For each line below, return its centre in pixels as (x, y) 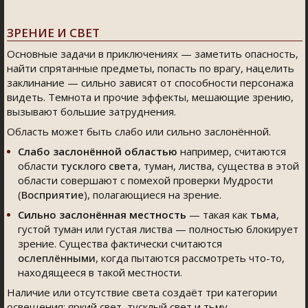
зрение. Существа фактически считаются (120, 243)
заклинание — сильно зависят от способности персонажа (150, 82)
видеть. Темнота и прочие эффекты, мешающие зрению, (150, 97)
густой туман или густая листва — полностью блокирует (158, 229)
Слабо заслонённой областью (98, 151)
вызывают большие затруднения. (91, 111)
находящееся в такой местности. (100, 272)
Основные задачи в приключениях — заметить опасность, (153, 54)
